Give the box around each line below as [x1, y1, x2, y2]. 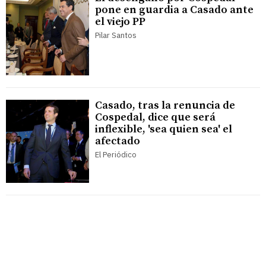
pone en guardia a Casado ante [95, 3, 254, 17]
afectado [95, 134, 140, 148]
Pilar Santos [95, 30, 137, 41]
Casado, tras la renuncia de [95, 99, 235, 113]
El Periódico [95, 150, 137, 160]
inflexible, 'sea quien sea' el [95, 122, 232, 137]
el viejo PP [95, 15, 145, 29]
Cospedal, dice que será [95, 110, 216, 125]
